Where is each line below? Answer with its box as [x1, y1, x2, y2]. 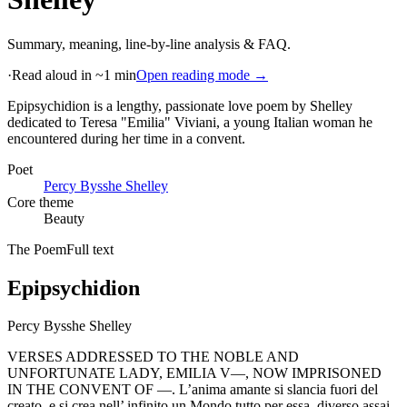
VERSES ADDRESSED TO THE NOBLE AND [7, 349, 299, 365]
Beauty [44, 210, 84, 226]
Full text [66, 241, 114, 257]
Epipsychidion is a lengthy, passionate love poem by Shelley [7, 97, 352, 114]
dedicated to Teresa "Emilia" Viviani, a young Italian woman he [7, 114, 372, 130]
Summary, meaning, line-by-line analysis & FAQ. [7, 35, 291, 52]
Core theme [7, 194, 74, 210]
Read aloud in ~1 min [12, 66, 136, 83]
